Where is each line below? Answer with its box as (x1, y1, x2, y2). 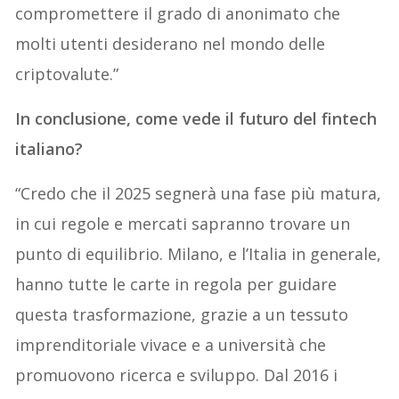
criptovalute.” (15, 63, 119, 85)
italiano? (15, 138, 84, 160)
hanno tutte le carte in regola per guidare (15, 273, 338, 296)
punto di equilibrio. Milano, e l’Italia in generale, (15, 243, 382, 265)
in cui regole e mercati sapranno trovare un (15, 213, 351, 235)
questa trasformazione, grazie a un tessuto (15, 304, 349, 326)
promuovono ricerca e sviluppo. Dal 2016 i (15, 364, 338, 387)
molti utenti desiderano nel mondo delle (15, 33, 326, 55)
